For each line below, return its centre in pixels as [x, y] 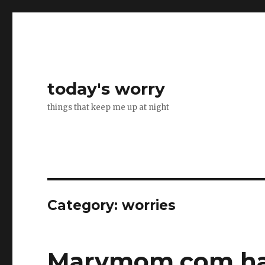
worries [149, 205]
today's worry [106, 89]
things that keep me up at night [109, 107]
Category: [85, 205]
